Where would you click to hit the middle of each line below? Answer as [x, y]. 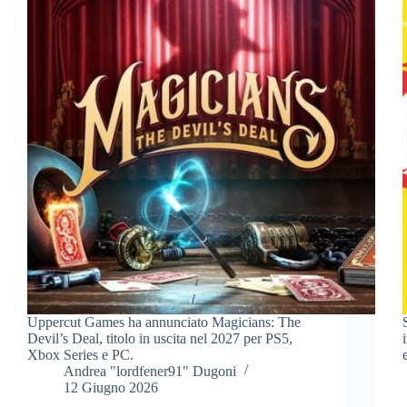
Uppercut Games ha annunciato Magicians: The [164, 322]
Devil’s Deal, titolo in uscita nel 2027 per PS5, [160, 338]
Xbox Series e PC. [80, 354]
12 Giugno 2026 [111, 387]
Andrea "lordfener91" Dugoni [150, 371]
